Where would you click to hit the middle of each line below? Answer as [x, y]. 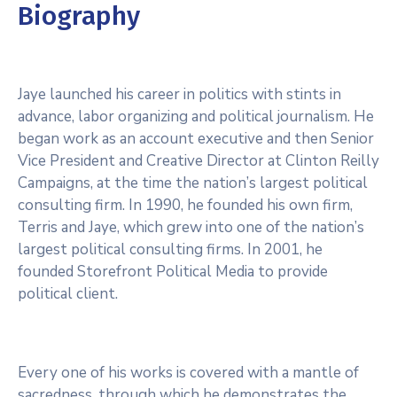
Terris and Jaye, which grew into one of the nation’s [191, 227]
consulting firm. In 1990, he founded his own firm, [185, 205]
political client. [68, 294]
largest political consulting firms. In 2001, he [170, 249]
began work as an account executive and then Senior [196, 139]
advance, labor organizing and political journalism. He [196, 117]
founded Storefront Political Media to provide [173, 272]
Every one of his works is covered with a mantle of [188, 373]
